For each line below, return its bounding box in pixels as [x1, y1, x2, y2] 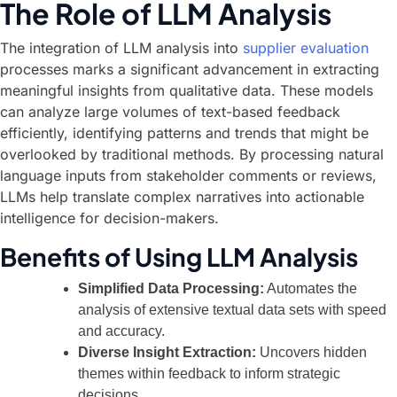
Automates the [264, 281, 357, 296]
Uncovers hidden [256, 345, 367, 360]
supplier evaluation [243, 39, 369, 57]
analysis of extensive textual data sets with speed [78, 302, 386, 317]
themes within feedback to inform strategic [78, 366, 340, 381]
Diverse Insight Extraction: [78, 345, 256, 360]
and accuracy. [78, 323, 165, 339]
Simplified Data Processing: [78, 281, 264, 296]
